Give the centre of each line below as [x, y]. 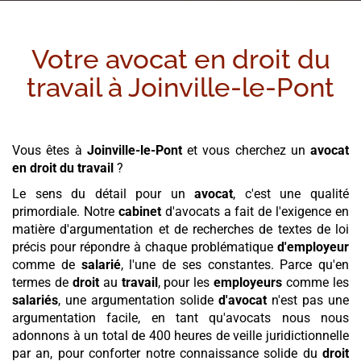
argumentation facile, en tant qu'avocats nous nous [180, 317]
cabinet [141, 211]
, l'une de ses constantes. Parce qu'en [234, 264]
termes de [42, 282]
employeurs [250, 282]
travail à [77, 87]
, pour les [186, 282]
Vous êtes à [50, 150]
